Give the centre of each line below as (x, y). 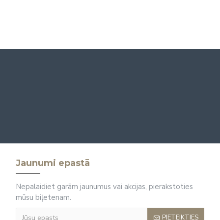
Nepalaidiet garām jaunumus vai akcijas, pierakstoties (104, 187)
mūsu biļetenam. (43, 197)
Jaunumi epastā (53, 163)
